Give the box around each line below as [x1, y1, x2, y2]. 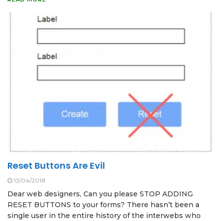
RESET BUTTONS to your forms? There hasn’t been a [7, 200, 199, 210]
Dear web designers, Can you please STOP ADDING [7, 189, 193, 199]
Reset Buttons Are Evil [7, 159, 105, 172]
